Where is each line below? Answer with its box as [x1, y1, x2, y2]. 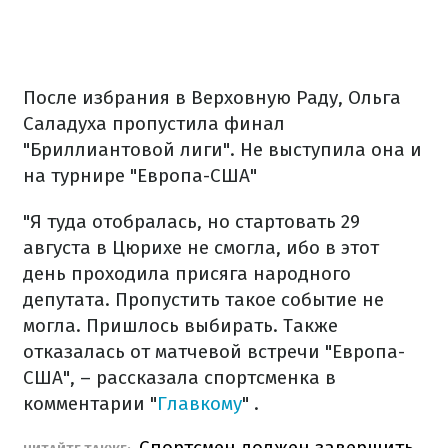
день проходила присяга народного [23, 262, 351, 285]
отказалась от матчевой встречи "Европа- [23, 340, 405, 363]
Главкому [157, 392, 242, 415]
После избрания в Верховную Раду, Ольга [23, 86, 401, 109]
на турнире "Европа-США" [23, 164, 257, 187]
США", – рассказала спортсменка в [23, 366, 336, 389]
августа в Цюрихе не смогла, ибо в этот [23, 236, 379, 259]
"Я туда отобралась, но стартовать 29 [23, 210, 360, 233]
